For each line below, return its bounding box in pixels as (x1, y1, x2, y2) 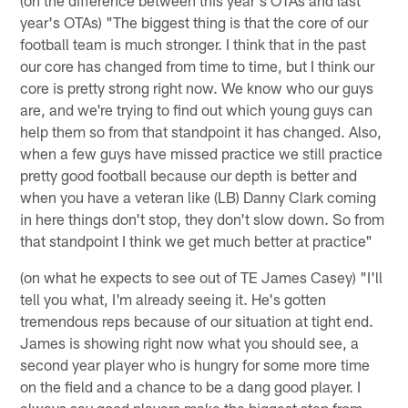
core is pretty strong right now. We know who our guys (20, 77, 374, 97)
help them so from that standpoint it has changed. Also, (20, 121, 382, 140)
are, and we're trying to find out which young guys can (20, 99, 373, 118)
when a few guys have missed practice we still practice (20, 143, 383, 162)
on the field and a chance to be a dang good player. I (20, 376, 362, 395)
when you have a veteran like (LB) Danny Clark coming (20, 187, 377, 206)
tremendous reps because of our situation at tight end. (20, 311, 374, 330)
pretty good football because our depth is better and (20, 165, 358, 184)
